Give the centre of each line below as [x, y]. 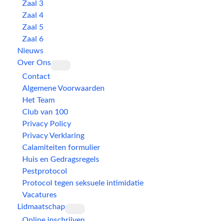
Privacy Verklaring [53, 135]
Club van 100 [45, 112]
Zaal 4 [33, 16]
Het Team [38, 100]
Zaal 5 [33, 27]
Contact [36, 76]
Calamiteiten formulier [61, 147]
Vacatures [39, 195]
